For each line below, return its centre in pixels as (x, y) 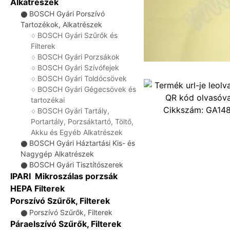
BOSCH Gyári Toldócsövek (82, 78)
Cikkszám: (184, 110)
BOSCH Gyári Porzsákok (79, 57)
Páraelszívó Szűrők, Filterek (66, 224)
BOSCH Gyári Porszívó (67, 14)
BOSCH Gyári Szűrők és (78, 35)
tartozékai (48, 100)
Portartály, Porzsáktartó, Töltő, (82, 121)
